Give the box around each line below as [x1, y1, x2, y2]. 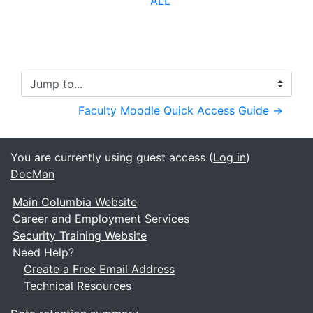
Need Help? [13, 245, 75, 259]
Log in [213, 150, 246, 164]
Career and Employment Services [13, 212, 190, 226]
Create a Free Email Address [24, 262, 175, 276]
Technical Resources [24, 279, 132, 293]
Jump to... [20, 84, 73, 99]
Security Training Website [13, 228, 147, 242]
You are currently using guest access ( [10, 150, 213, 164]
